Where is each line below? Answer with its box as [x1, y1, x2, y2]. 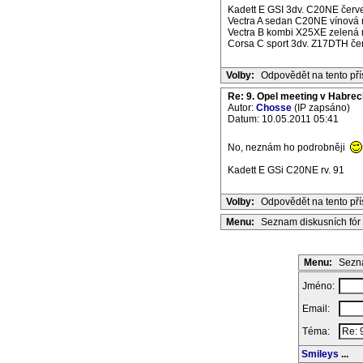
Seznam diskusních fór [261, 216, 361, 228]
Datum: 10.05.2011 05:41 [228, 113, 339, 125]
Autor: [228, 102, 256, 113]
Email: [302, 303, 332, 314]
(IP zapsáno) [292, 102, 350, 113]
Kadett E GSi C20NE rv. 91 [228, 164, 344, 176]
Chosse [256, 102, 292, 113]
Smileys [301, 348, 339, 360]
